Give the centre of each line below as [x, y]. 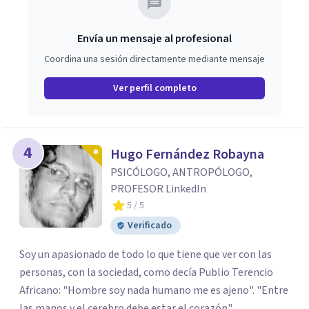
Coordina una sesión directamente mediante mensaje [154, 59]
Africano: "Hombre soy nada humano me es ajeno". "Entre [138, 290]
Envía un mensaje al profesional [154, 39]
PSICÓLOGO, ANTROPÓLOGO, [181, 172]
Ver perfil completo [154, 88]
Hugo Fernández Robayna [187, 154]
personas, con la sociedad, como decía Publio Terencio [146, 272]
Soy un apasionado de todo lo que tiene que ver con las [146, 255]
